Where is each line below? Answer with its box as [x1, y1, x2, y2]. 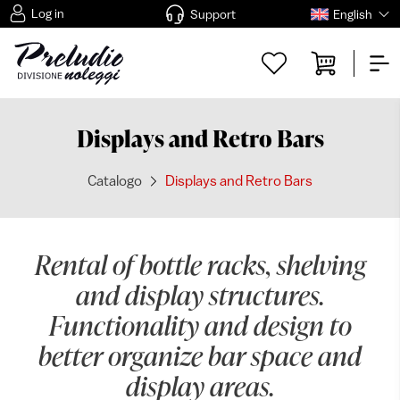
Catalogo [87, 172, 142, 188]
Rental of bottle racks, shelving [34, 246, 366, 282]
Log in [31, 6, 64, 21]
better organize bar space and [38, 337, 362, 373]
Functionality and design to [48, 307, 352, 343]
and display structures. [76, 277, 324, 312]
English [332, 6, 372, 21]
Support [189, 6, 236, 21]
